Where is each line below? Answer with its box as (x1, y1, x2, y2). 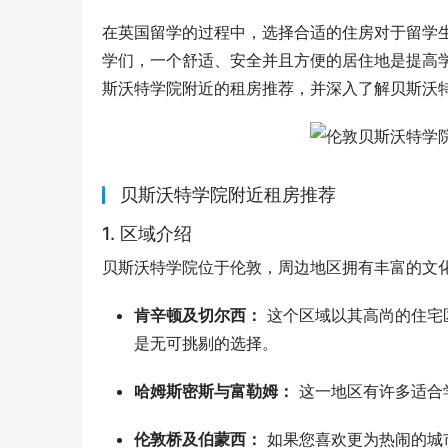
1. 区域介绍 (102, 223, 192, 245)
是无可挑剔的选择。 (134, 333, 278, 354)
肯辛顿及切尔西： (134, 305, 262, 326)
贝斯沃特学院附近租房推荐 (120, 184, 336, 206)
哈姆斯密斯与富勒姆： (134, 381, 294, 402)
